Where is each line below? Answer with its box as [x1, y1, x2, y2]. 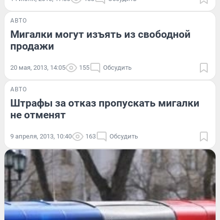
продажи [10, 40, 54, 53]
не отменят [10, 109, 66, 121]
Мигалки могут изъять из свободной [10, 28, 191, 41]
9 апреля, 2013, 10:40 [10, 133, 72, 140]
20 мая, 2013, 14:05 [10, 64, 65, 72]
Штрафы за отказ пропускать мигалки [10, 97, 199, 110]
